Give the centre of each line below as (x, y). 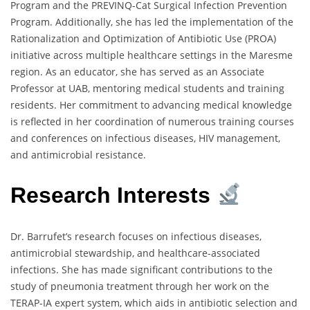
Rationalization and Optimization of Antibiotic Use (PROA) (143, 38)
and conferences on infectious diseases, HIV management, (145, 138)
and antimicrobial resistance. (78, 154)
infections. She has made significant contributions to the (142, 269)
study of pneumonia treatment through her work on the (140, 286)
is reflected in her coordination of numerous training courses (152, 121)
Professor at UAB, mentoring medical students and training (147, 88)
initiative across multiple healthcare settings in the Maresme (152, 55)
